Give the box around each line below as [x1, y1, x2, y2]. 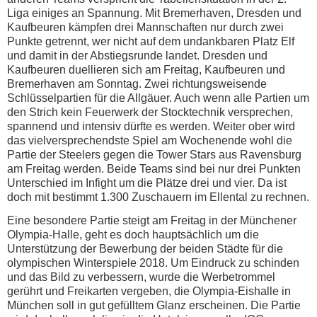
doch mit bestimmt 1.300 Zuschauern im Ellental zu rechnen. [7, 191, 309, 204]
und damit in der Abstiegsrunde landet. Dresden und [7, 50, 267, 62]
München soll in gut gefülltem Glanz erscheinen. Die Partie [7, 299, 301, 311]
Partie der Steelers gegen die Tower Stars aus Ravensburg [7, 149, 301, 161]
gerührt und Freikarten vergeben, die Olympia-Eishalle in [7, 284, 291, 297]
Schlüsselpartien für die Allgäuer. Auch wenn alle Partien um [7, 92, 309, 105]
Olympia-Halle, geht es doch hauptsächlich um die [7, 228, 259, 241]
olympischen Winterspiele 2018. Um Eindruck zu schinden [7, 256, 299, 269]
